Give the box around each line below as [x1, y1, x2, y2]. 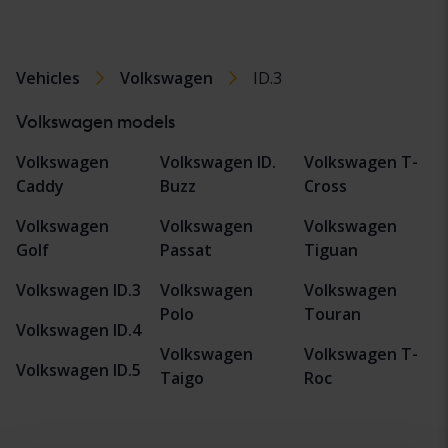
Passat [160, 239, 212, 262]
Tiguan [304, 239, 358, 262]
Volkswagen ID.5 [16, 359, 141, 382]
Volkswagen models [16, 111, 175, 133]
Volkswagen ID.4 [16, 319, 141, 342]
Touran [304, 303, 361, 326]
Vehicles [16, 67, 80, 90]
